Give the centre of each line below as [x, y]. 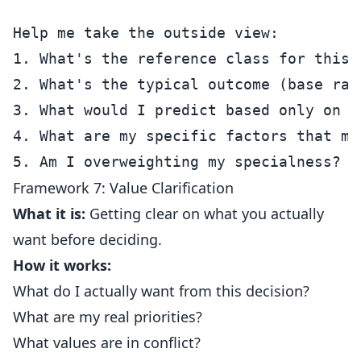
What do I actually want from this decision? [161, 291]
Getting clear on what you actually [205, 214]
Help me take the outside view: [146, 33]
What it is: [49, 214]
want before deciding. [87, 239]
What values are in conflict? [107, 342]
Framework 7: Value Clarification [123, 188]
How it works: [62, 265]
